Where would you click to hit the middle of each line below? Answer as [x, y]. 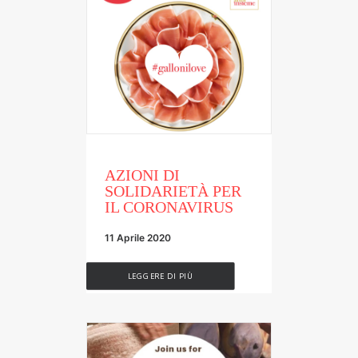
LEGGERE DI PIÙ [160, 276]
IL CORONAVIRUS [169, 207]
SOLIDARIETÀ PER [173, 191]
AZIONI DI [142, 175]
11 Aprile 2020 [138, 237]
